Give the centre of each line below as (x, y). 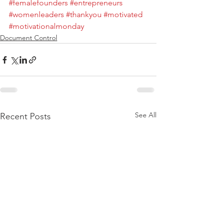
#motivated (123, 14)
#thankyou (84, 14)
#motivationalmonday (46, 26)
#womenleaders (36, 14)
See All (146, 115)
